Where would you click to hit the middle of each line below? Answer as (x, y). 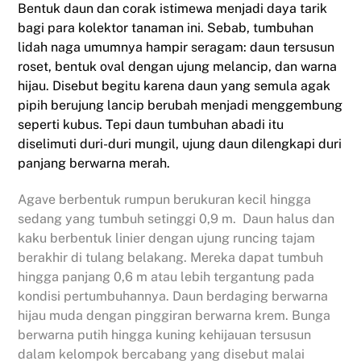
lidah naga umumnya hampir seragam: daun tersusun (176, 48)
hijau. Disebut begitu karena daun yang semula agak (174, 86)
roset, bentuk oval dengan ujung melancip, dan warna (178, 67)
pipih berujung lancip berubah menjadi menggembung (180, 106)
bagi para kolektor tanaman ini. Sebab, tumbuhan (166, 28)
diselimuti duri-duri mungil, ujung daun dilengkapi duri (180, 144)
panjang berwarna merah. (94, 164)
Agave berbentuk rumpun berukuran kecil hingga (165, 199)
